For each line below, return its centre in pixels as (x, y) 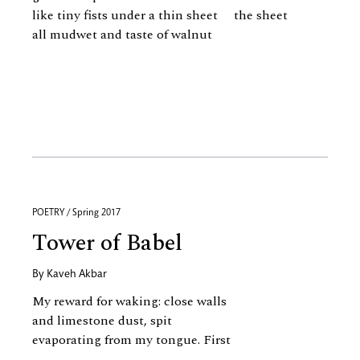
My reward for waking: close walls (129, 301)
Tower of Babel (107, 243)
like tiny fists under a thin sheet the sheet (160, 15)
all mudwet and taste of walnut (124, 35)
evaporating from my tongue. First (131, 340)
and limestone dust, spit (102, 321)
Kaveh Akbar (77, 275)
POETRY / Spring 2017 (76, 213)
